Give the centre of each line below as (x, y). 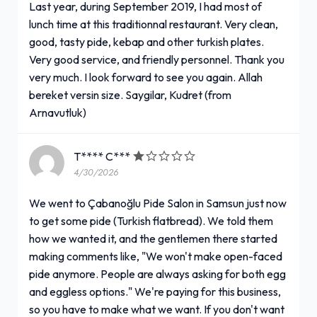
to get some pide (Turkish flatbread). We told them (151, 220)
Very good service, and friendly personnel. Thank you (157, 59)
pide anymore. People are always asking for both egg (157, 273)
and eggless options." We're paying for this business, (155, 291)
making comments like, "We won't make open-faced (156, 256)
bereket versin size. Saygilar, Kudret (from (130, 94)
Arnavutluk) (58, 112)
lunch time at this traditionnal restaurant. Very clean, (154, 24)
